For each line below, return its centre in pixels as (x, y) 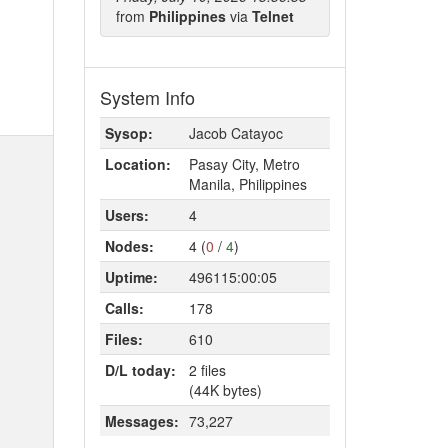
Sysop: (128, 133)
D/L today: (140, 370)
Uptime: (131, 277)
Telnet (272, 16)
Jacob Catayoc (235, 133)
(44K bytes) (225, 390)
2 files (207, 370)
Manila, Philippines (247, 184)
